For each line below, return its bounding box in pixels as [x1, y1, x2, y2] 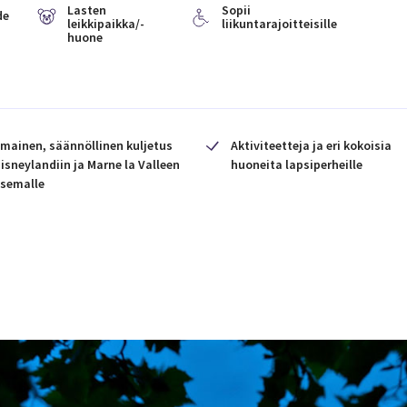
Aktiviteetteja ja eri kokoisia [231, 137, 392, 154]
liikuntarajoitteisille [221, 15, 337, 32]
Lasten [67, 2, 106, 18]
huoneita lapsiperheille [231, 156, 362, 173]
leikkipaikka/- [67, 15, 144, 32]
